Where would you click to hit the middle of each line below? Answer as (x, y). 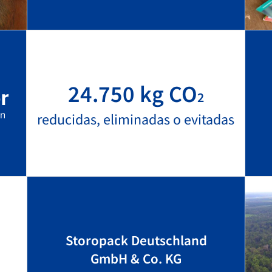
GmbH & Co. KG (136, 258)
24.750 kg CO (132, 94)
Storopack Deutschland (136, 240)
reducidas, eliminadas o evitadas (136, 119)
